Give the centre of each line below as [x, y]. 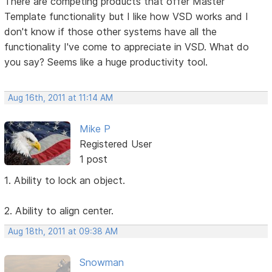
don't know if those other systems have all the [111, 31]
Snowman [101, 262]
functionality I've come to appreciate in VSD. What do [127, 46]
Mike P [95, 128]
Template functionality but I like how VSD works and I [127, 16]
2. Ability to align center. [59, 210]
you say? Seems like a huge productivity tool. [106, 62]
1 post [93, 159]
